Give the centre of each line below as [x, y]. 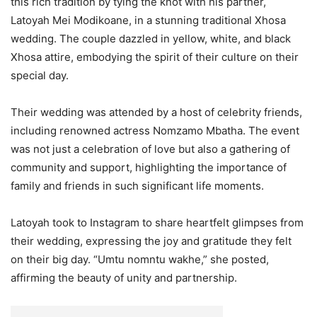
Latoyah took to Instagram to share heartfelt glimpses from [157, 223]
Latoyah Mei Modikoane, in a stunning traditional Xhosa [148, 21]
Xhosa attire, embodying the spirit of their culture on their [155, 57]
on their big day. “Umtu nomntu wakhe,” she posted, [140, 260]
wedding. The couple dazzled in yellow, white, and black [151, 39]
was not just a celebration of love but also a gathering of [150, 149]
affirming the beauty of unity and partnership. [124, 278]
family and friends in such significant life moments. [137, 186]
